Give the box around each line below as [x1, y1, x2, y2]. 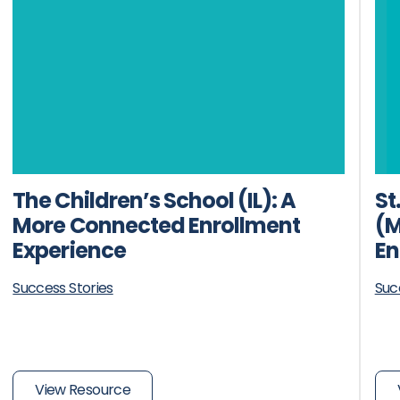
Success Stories [12, 277, 113, 298]
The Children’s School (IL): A [12, 185, 296, 215]
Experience [12, 235, 126, 265]
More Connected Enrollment [12, 210, 301, 240]
